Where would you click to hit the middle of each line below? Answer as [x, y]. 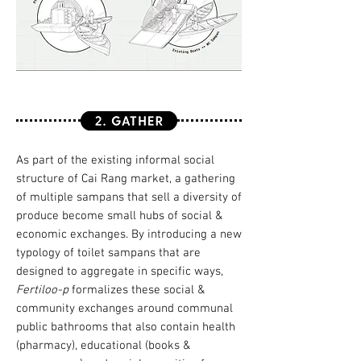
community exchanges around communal [124, 309]
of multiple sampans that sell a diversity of [129, 197]
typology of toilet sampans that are [108, 253]
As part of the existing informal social [115, 160]
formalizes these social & [137, 290]
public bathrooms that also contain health [126, 327]
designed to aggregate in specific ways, [120, 272]
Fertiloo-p [42, 290]
